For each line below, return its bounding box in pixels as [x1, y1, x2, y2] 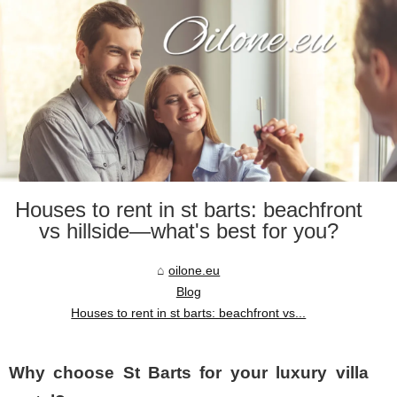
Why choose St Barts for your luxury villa [9, 363, 369, 383]
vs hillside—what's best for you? [38, 219, 339, 244]
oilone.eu [168, 263, 221, 278]
